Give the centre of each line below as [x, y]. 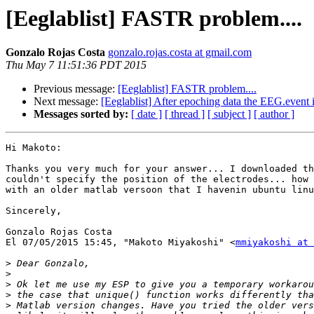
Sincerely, [34, 211]
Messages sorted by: [81, 114]
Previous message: [76, 89]
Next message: [67, 102]
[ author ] [274, 114]
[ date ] [146, 114]
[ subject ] [229, 114]
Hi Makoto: [34, 148]
